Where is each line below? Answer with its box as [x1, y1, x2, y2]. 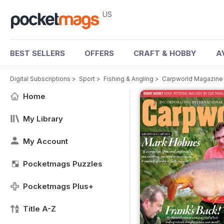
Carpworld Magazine [162, 75, 223, 82]
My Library [23, 114, 63, 123]
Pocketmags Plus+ [23, 181, 93, 191]
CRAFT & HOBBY [133, 48, 196, 58]
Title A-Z [23, 204, 56, 213]
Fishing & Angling [103, 75, 153, 82]
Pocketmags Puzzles [23, 159, 102, 168]
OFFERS [84, 48, 114, 58]
